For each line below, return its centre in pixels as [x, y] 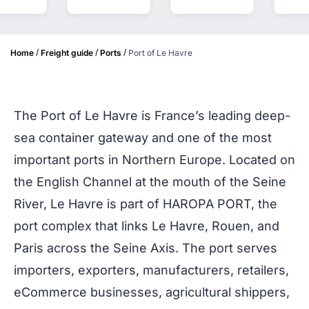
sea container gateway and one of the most [143, 138]
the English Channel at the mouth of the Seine [150, 182]
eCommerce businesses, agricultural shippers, [152, 292]
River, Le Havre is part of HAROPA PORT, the [146, 204]
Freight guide [67, 53]
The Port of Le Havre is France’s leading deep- [152, 116]
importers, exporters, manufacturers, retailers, [151, 270]
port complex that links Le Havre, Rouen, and [147, 226]
